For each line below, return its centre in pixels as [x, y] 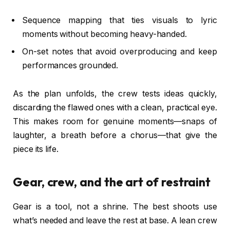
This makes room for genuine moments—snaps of [115, 122]
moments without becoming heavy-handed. [104, 34]
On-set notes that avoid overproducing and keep [120, 51]
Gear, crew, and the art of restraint [112, 181]
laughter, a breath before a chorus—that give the [115, 136]
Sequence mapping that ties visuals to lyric [120, 20]
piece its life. [36, 149]
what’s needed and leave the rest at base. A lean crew [115, 221]
